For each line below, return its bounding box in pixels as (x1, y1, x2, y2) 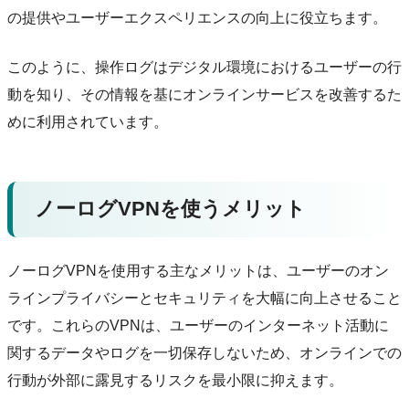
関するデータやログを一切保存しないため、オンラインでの (7, 345, 402, 362)
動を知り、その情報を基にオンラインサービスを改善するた (7, 87, 402, 103)
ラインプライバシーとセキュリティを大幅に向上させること (7, 290, 402, 307)
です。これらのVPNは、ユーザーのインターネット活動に (7, 318, 389, 334)
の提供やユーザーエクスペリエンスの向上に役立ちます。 (7, 10, 387, 26)
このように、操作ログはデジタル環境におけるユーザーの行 (7, 59, 402, 76)
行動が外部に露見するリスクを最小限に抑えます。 (7, 372, 343, 389)
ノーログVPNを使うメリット (34, 197, 306, 221)
